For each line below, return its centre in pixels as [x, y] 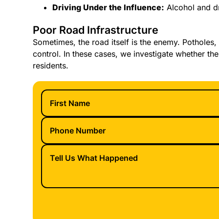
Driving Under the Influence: [109, 7]
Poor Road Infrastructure [96, 30]
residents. [51, 66]
